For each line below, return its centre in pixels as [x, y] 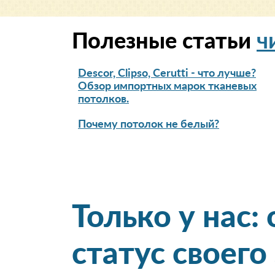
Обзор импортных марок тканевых [167, 87]
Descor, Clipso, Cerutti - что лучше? [167, 74]
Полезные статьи [164, 42]
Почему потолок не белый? [149, 125]
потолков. [103, 99]
